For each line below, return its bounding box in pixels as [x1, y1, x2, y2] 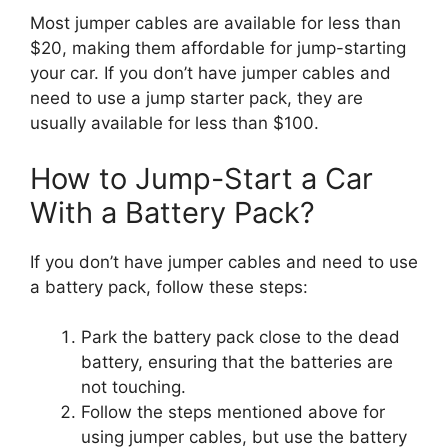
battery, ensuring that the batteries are [81, 352, 393, 373]
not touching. [81, 377, 186, 398]
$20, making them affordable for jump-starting [30, 38, 406, 59]
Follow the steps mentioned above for [81, 402, 385, 423]
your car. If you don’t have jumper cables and [30, 63, 391, 84]
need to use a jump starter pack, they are [30, 88, 363, 109]
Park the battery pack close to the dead [81, 327, 400, 348]
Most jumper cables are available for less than [30, 13, 401, 34]
